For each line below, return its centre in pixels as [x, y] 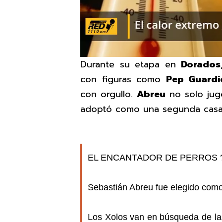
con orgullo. [109, 94]
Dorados [201, 65]
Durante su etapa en [131, 65]
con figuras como [123, 80]
